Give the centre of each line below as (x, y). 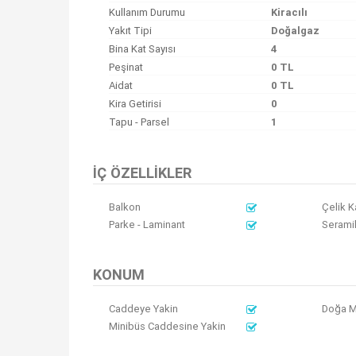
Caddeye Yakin (143, 309)
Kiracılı (290, 12)
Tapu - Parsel (139, 122)
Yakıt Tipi (130, 31)
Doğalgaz (296, 31)
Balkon (125, 207)
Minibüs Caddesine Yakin (167, 326)
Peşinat (126, 67)
